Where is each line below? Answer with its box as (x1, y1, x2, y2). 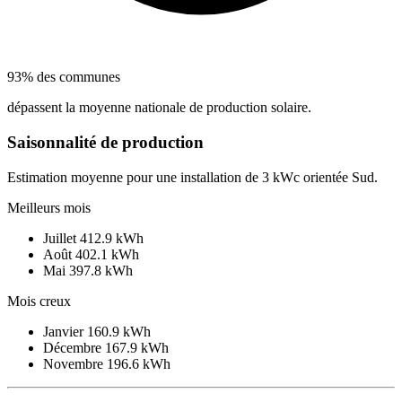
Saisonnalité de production (7, 132, 204, 152)
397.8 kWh (69, 262, 133, 278)
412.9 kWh (80, 230, 144, 246)
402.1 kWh (75, 246, 139, 262)
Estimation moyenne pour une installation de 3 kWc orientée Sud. (7, 169, 378, 185)
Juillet (43, 230, 80, 246)
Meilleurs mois (7, 199, 91, 215)
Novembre (43, 355, 107, 371)
